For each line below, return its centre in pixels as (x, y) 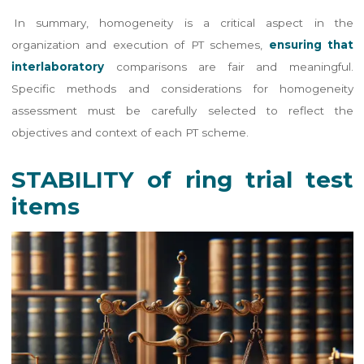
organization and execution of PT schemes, (136, 45)
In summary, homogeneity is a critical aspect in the (183, 23)
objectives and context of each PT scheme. (130, 133)
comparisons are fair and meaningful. (228, 67)
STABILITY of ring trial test (182, 179)
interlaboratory (57, 67)
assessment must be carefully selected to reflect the (182, 111)
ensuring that (308, 45)
